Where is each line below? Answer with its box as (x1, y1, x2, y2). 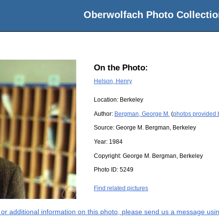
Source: (94, 124, 116, 131)
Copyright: (94, 152, 123, 159)
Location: (94, 96, 120, 104)
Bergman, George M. (114, 110, 170, 117)
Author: (94, 110, 114, 117)
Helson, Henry (94, 77, 132, 85)
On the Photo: (94, 63, 148, 73)
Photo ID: (94, 166, 120, 174)
